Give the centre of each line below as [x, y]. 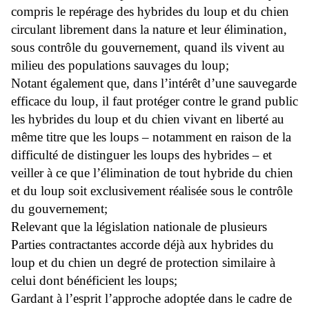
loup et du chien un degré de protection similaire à [143, 263]
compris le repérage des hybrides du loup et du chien [150, 12]
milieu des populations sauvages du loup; [120, 66]
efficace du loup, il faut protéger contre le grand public [154, 101]
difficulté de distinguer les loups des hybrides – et [141, 155]
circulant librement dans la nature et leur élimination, [149, 30]
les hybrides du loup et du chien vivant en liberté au [148, 119]
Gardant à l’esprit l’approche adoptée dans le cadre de [151, 299]
